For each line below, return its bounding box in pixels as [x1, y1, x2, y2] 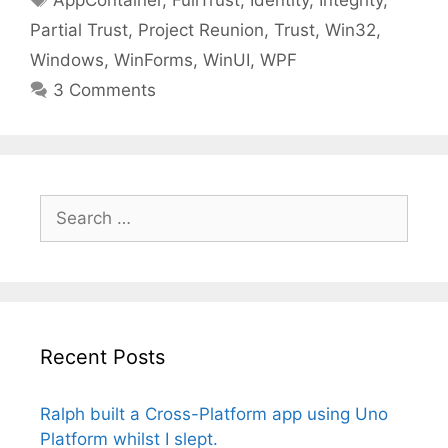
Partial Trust [30, 20, 128, 40]
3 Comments [53, 80, 157, 100]
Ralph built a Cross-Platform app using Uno [40, 404, 388, 424]
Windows [30, 50, 104, 70]
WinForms [114, 50, 193, 70]
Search [39, 196, 95, 216]
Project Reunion [138, 20, 264, 40]
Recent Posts [40, 345, 165, 369]
